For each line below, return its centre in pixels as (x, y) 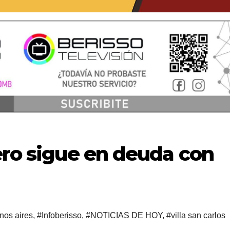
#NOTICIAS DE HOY (124, 215)
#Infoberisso (59, 215)
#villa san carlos (196, 215)
